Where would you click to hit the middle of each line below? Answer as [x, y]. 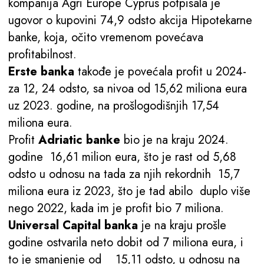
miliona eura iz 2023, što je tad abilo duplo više [129, 192]
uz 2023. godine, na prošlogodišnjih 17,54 [114, 106]
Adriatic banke [79, 140]
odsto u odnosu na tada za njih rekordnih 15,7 [124, 174]
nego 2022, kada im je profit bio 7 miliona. [116, 209]
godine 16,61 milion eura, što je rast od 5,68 [122, 157]
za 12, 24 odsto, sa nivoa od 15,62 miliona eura [128, 89]
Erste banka [41, 72]
